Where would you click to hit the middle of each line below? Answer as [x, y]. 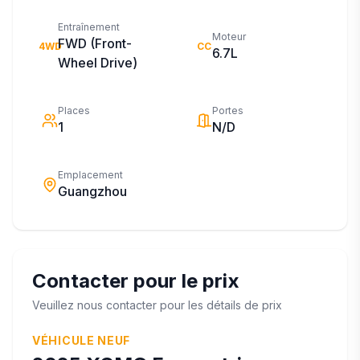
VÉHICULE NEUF [82, 340]
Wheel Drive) [98, 63]
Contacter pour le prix [136, 281]
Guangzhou [92, 191]
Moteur [229, 37]
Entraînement [89, 27]
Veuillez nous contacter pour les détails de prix [157, 305]
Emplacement [90, 175]
